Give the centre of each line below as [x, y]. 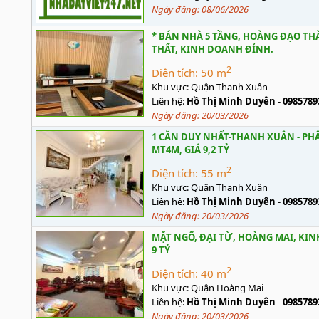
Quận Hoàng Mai [227, 288]
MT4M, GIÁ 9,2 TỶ [190, 150]
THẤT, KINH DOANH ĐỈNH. [213, 49]
